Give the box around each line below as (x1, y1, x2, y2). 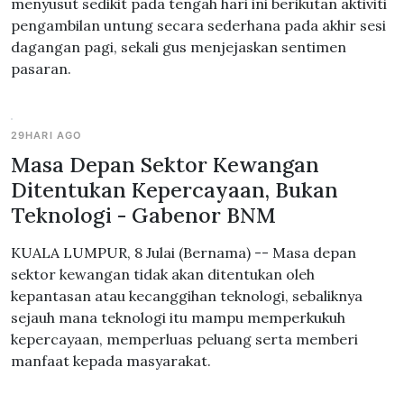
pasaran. (11, 60, 71, 78)
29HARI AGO (11, 129, 83, 142)
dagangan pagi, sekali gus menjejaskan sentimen (11, 38, 346, 56)
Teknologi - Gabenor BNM (11, 201, 276, 228)
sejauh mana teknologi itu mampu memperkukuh (11, 308, 345, 326)
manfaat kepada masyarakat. (11, 352, 211, 370)
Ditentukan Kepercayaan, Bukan (11, 176, 338, 203)
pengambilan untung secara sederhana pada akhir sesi (11, 16, 386, 34)
